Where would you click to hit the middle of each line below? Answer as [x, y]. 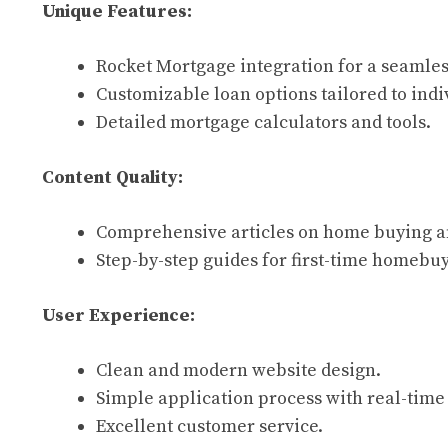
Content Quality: [112, 177]
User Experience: [118, 315]
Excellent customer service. [209, 426]
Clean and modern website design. [238, 370]
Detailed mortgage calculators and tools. [263, 122]
